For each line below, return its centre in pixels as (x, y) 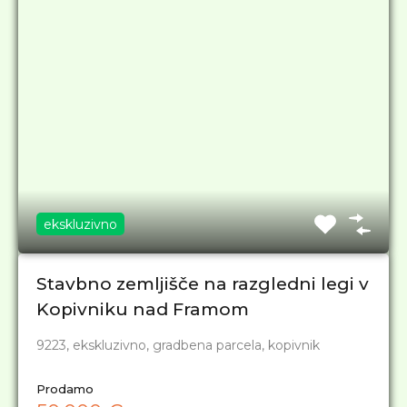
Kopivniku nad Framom (143, 309)
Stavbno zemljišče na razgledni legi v (203, 284)
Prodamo (65, 389)
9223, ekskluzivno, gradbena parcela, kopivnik (178, 345)
